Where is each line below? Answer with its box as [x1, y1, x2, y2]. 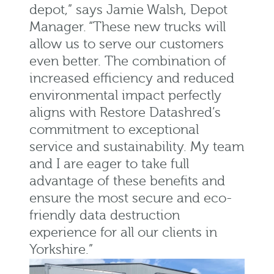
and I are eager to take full [29, 157, 189, 172]
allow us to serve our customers [29, 37, 224, 53]
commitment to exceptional [29, 122, 199, 138]
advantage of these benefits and [29, 174, 225, 190]
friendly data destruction [29, 208, 180, 224]
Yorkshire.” [29, 242, 93, 258]
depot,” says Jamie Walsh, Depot [29, 2, 228, 18]
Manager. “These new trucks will [29, 20, 226, 35]
